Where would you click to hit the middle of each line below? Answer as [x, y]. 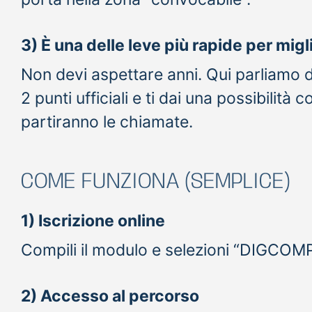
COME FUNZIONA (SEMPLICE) [155, 182]
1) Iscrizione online [93, 220]
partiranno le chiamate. [107, 122]
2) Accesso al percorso [110, 296]
